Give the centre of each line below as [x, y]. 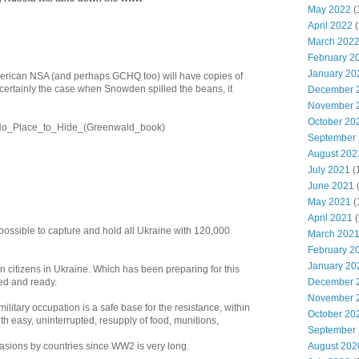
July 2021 [329, 170]
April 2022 [330, 26]
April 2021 [330, 218]
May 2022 [329, 10]
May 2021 [329, 202]
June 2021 [331, 186]
